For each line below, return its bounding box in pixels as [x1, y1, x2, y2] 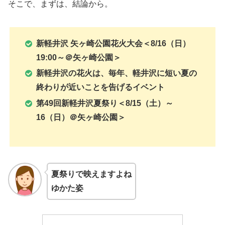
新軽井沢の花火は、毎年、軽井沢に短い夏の [36, 69, 197, 78]
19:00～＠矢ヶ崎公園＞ [36, 53, 122, 62]
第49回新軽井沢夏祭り [36, 98, 118, 107]
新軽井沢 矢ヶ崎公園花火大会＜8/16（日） [36, 39, 191, 48]
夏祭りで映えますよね [51, 170, 132, 179]
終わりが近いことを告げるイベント [36, 83, 165, 92]
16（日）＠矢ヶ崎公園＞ [36, 113, 126, 122]
